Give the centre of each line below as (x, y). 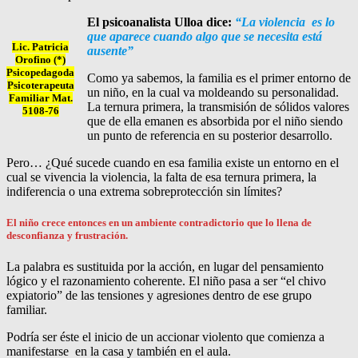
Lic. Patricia (40, 47)
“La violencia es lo (283, 22)
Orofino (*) (40, 60)
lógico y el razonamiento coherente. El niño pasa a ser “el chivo (166, 281)
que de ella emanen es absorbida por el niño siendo (215, 121)
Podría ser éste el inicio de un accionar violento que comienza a (165, 337)
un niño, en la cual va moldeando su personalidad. (213, 92)
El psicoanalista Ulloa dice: (159, 22)
